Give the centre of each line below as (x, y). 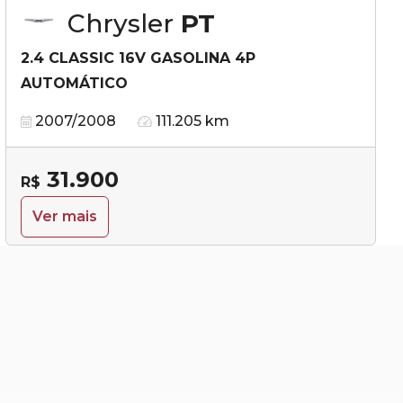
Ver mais (65, 216)
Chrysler (124, 23)
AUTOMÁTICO (74, 83)
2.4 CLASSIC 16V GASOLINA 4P (138, 58)
